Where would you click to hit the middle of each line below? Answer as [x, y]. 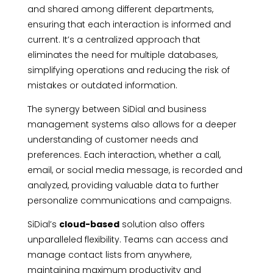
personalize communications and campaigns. [129, 201]
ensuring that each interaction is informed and [129, 25]
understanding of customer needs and [112, 140]
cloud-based [89, 225]
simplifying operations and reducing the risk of [128, 70]
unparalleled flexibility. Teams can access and [127, 240]
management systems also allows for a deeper [132, 125]
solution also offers [162, 225]
